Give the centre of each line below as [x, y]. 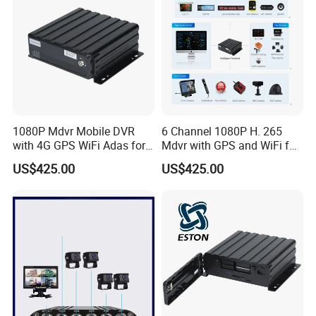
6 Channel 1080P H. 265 [221, 131]
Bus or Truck [192, 159]
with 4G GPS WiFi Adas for [79, 145]
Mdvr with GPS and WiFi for [230, 145]
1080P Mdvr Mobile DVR [74, 131]
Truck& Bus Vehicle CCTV [76, 159]
